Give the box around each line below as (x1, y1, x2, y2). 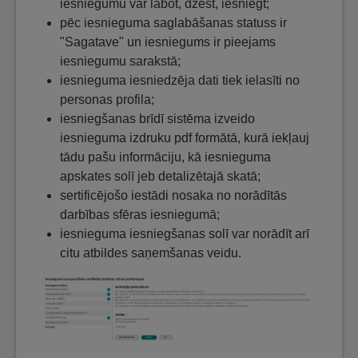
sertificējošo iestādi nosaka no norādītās (60, 188, 287, 202)
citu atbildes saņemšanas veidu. (60, 245, 241, 260)
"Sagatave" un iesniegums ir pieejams (60, 34, 276, 49)
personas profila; (60, 92, 154, 106)
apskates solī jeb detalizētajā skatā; (60, 169, 261, 183)
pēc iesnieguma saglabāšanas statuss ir (60, 15, 287, 30)
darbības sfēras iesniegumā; (60, 207, 220, 221)
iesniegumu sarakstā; (60, 54, 181, 68)
